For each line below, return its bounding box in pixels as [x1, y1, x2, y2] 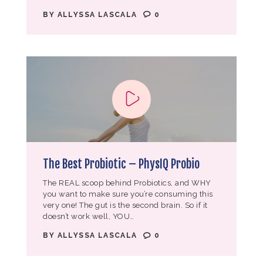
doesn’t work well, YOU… [43, 212, 134, 221]
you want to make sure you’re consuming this [43, 190, 213, 199]
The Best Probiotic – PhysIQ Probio [43, 156, 200, 171]
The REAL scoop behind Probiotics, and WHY [43, 178, 211, 188]
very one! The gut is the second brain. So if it [43, 201, 208, 210]
